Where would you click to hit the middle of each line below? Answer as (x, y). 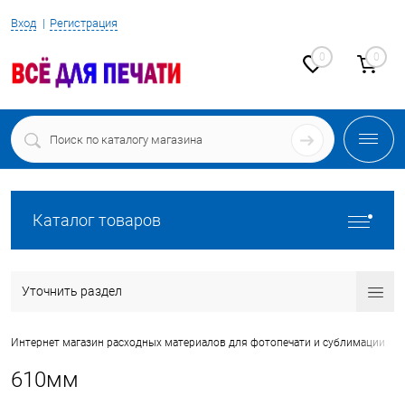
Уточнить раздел (72, 291)
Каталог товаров (97, 220)
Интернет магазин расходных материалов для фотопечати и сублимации (198, 343)
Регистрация (84, 23)
